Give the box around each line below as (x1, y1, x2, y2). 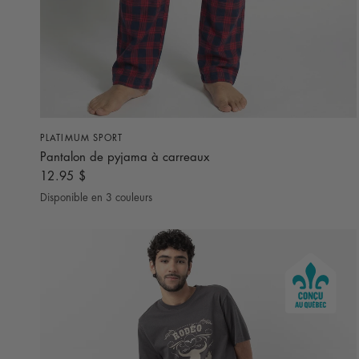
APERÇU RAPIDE (159, 129, 236, 138)
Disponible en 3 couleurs (40, 192, 152, 203)
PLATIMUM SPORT (40, 133, 123, 143)
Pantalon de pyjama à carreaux (40, 151, 209, 163)
